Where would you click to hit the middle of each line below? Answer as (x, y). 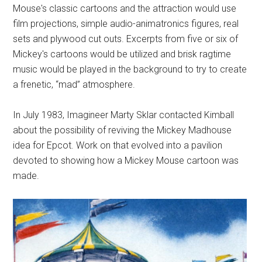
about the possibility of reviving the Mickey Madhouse (123, 130)
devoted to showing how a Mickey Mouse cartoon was (126, 160)
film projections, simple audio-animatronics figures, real (126, 23)
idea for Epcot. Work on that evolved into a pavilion (118, 145)
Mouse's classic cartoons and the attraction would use (125, 8)
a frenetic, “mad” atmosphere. (74, 84)
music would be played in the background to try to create (130, 69)
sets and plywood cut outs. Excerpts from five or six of (126, 39)
